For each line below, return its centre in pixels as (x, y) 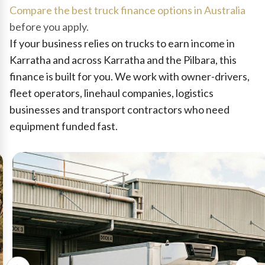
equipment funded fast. (64, 126)
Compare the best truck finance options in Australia (127, 10)
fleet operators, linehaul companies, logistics (112, 93)
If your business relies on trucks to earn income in (122, 43)
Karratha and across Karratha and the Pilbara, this (123, 60)
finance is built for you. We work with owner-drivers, (130, 76)
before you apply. (49, 27)
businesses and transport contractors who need (119, 109)
